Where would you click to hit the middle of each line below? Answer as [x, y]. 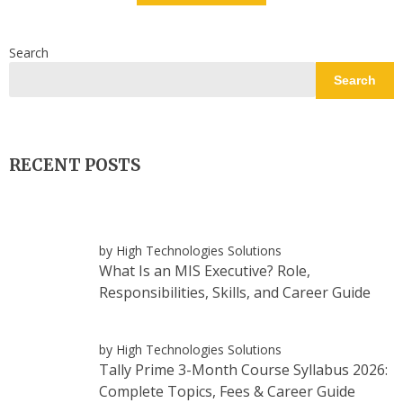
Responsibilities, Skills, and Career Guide [235, 292]
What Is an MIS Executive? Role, [205, 270]
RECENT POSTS [75, 166]
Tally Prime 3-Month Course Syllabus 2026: [243, 369]
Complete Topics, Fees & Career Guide [227, 391]
